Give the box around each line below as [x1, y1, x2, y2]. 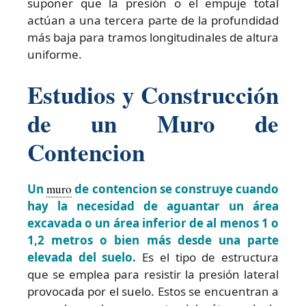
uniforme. [27, 46, 82, 63]
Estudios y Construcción [27, 76, 279, 112]
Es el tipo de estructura [136, 249, 279, 265]
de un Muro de [27, 105, 279, 141]
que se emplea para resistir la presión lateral [27, 266, 279, 282]
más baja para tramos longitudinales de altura [27, 29, 279, 46]
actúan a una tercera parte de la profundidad [27, 12, 279, 29]
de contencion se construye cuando [72, 180, 279, 197]
